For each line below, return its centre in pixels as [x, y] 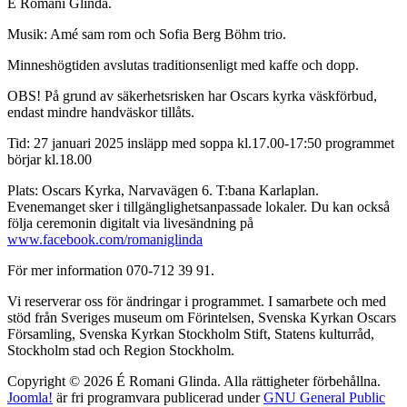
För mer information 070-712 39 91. [111, 270]
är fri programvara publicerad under [158, 397]
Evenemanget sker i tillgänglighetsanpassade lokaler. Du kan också [199, 206]
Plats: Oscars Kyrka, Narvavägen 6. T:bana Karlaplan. [163, 190]
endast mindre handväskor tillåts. [101, 112]
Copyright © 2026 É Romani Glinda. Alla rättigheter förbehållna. [194, 381]
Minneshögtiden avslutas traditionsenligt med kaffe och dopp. [183, 65]
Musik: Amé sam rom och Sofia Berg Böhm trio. [147, 34]
